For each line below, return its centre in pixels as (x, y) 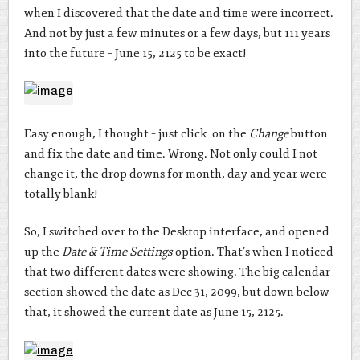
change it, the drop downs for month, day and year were (175, 174)
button (308, 133)
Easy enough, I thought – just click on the (136, 133)
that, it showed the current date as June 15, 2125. (153, 313)
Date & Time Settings (117, 252)
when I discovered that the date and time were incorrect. (178, 13)
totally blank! (61, 194)
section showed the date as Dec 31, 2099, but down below (176, 292)
